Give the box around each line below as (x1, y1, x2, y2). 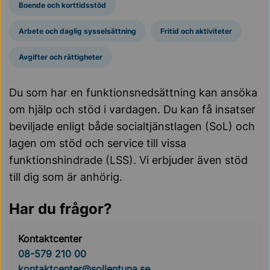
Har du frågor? (9, 200, 112, 218)
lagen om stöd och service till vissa (9, 137, 186, 149)
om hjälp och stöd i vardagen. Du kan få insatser (9, 103, 256, 116)
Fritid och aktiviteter (160, 27, 232, 36)
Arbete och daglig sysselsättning (19, 27, 136, 36)
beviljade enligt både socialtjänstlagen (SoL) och (9, 120, 255, 133)
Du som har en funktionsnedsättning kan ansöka (9, 86, 257, 99)
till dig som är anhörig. (9, 171, 122, 183)
